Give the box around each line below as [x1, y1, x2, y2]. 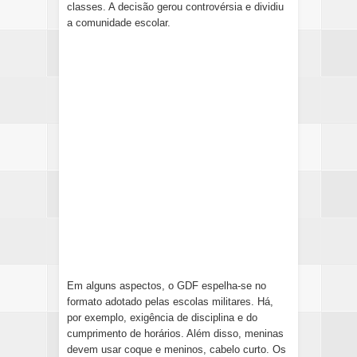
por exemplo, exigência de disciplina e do [67, 312, 257, 324]
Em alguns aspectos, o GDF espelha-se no [67, 280, 266, 292]
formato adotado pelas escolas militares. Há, [67, 296, 273, 308]
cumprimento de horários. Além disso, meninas [67, 328, 284, 340]
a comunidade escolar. [67, 17, 171, 29]
